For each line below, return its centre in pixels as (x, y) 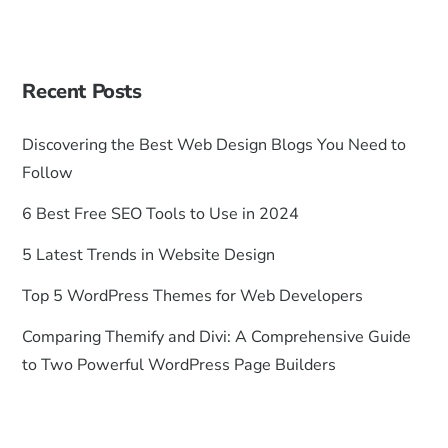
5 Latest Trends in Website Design (149, 254)
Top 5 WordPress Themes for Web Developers (193, 295)
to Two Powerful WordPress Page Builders (179, 364)
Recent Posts (82, 91)
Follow (48, 173)
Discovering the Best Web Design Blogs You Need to (214, 145)
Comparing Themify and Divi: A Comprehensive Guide (217, 336)
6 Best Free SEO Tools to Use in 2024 (161, 214)
